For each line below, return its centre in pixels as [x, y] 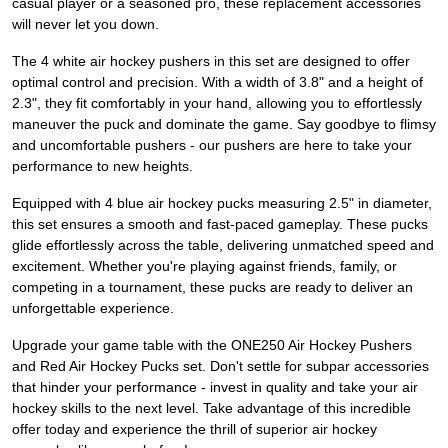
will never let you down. [85, 24]
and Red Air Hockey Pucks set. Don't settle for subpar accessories [220, 366]
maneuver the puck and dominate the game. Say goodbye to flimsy [224, 124]
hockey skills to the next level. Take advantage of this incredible [211, 408]
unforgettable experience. [93, 308]
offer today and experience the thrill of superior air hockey [194, 429]
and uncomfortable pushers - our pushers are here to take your [212, 145]
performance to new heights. [102, 166]
